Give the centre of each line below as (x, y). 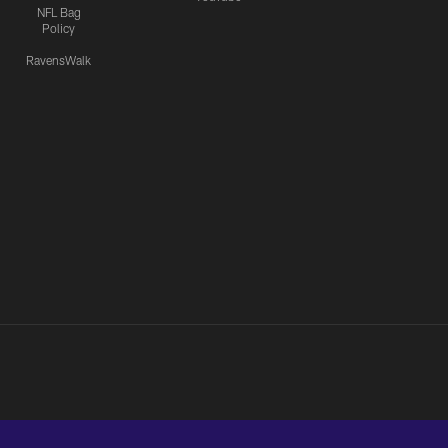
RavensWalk (58, 59)
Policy (58, 27)
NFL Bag (58, 11)
